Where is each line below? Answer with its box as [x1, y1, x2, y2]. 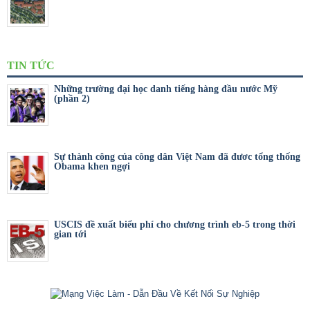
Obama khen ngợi [54, 161, 130, 172]
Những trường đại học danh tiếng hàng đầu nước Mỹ [54, 84, 277, 95]
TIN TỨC [7, 60, 55, 72]
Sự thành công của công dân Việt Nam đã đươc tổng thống [54, 152, 300, 163]
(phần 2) [54, 93, 90, 104]
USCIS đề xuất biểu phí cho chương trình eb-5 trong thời [54, 219, 295, 230]
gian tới [54, 229, 86, 240]
